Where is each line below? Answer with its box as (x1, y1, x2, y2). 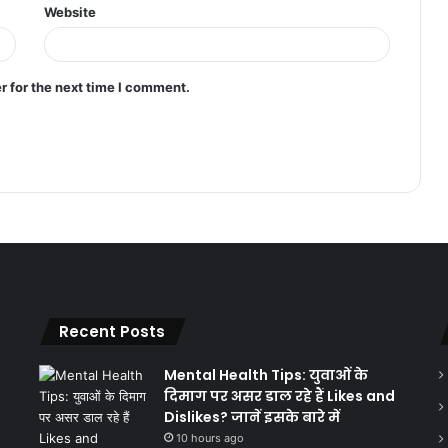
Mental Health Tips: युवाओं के (163, 364, 368, 385)
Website (44, 3, 97, 20)
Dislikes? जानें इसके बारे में (163, 406, 340, 427)
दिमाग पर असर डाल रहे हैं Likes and (163, 385, 395, 406)
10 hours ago (175, 430, 244, 445)
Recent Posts (58, 320, 165, 342)
